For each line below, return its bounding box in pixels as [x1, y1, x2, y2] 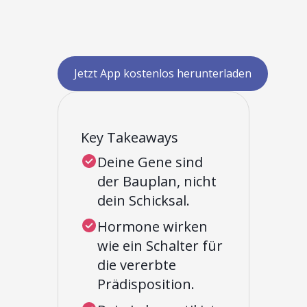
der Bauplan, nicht [97, 171, 217, 191]
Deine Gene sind [97, 152, 203, 171]
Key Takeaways [81, 127, 178, 147]
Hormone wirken [97, 217, 208, 236]
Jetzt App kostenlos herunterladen [74, 65, 251, 81]
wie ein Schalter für [97, 236, 223, 255]
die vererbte [97, 255, 176, 274]
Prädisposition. [97, 274, 195, 293]
